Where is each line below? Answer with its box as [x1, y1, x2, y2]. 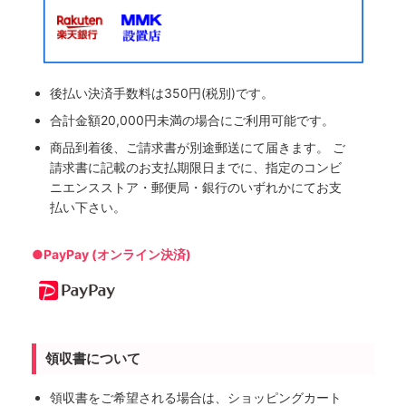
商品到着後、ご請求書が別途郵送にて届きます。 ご [50, 140, 345, 156]
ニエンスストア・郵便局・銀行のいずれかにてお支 [50, 179, 342, 196]
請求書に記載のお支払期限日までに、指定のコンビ [50, 159, 342, 176]
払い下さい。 [50, 199, 126, 216]
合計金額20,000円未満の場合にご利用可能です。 [50, 112, 334, 129]
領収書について [45, 349, 140, 367]
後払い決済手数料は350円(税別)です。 [50, 85, 274, 101]
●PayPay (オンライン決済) [32, 246, 191, 263]
